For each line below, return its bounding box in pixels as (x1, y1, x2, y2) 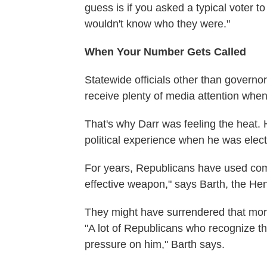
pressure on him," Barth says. (85, 238, 225, 251)
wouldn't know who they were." (85, 18, 230, 30)
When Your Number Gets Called (85, 46, 246, 58)
